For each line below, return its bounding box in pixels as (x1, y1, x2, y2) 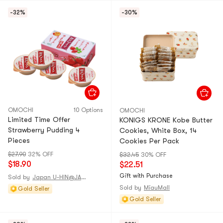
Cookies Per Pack (119, 137, 179, 145)
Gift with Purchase (119, 172, 172, 179)
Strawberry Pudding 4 (8, 126, 80, 134)
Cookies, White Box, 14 (119, 126, 197, 134)
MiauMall (144, 184, 170, 191)
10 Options (74, 107, 103, 113)
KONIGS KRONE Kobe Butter (119, 116, 213, 124)
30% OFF (141, 151, 166, 158)
